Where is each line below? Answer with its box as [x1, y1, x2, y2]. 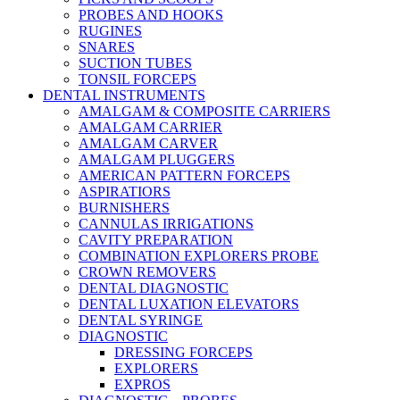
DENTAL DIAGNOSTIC [79, 280, 229, 296]
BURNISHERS [79, 200, 170, 215]
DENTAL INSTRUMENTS [43, 87, 205, 103]
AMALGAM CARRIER [79, 120, 222, 135]
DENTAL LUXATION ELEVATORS [79, 296, 299, 312]
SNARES [79, 39, 135, 54]
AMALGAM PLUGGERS [79, 152, 235, 167]
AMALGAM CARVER [79, 136, 218, 151]
